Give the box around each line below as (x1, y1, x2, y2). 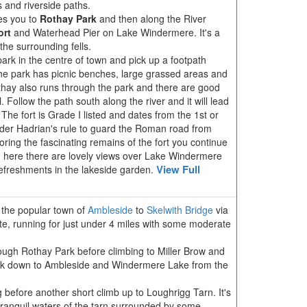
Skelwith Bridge (147, 203, 213, 217)
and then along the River (97, 12, 206, 25)
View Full (156, 162, 200, 177)
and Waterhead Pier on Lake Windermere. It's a (11, 25, 220, 39)
